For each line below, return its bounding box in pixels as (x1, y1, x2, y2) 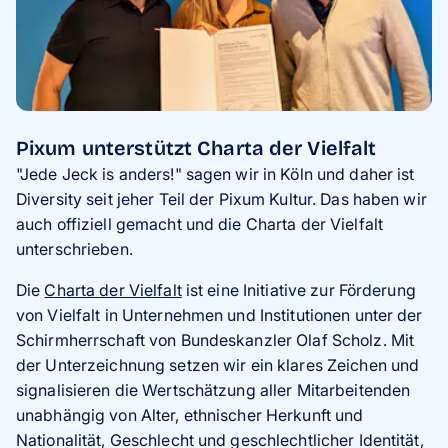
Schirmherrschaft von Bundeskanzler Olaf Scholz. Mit (16, 329, 415, 350)
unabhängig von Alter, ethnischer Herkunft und (16, 404, 364, 425)
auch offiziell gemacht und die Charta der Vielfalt (16, 213, 383, 234)
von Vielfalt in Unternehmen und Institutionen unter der (16, 304, 423, 325)
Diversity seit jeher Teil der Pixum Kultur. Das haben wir (16, 188, 427, 209)
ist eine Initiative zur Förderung (181, 279, 416, 300)
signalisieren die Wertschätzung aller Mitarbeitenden (16, 379, 411, 400)
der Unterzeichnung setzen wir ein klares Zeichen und (16, 354, 420, 375)
